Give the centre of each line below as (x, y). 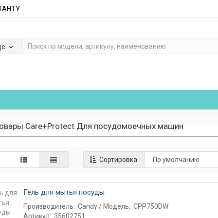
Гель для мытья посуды (64, 192)
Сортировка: (118, 160)
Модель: (117, 206)
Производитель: (49, 206)
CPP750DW (151, 206)
